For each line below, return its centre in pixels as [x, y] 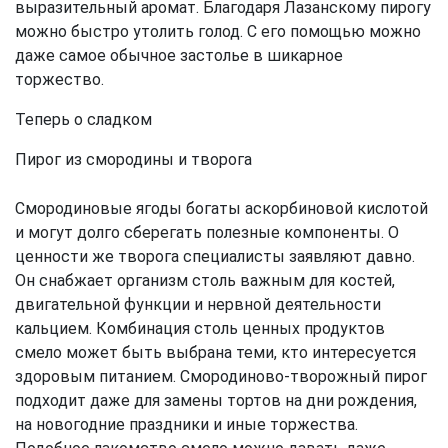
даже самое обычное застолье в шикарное [179, 56]
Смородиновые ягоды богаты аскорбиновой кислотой [221, 209]
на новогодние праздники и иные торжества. [186, 425]
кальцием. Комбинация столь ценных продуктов [200, 329]
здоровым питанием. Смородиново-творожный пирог [221, 377]
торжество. [59, 80]
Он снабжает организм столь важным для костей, [205, 281]
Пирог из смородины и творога [133, 160]
